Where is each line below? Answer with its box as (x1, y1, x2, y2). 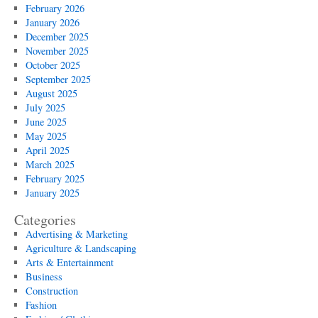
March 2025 (25, 158, 75, 171)
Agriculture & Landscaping (25, 241, 136, 255)
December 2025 (25, 30, 89, 43)
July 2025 (25, 101, 65, 114)
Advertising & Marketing (25, 227, 128, 241)
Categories (14, 210, 76, 229)
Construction (25, 284, 78, 297)
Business (25, 270, 62, 283)
